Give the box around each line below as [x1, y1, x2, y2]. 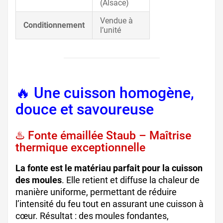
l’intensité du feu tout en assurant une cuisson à [15, 199, 204, 210]
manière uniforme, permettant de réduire [15, 187, 177, 198]
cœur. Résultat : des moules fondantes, [15, 211, 169, 222]
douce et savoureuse [15, 101, 154, 118]
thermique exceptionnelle [15, 141, 145, 154]
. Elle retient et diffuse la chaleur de [62, 175, 200, 186]
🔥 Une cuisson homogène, [15, 84, 194, 102]
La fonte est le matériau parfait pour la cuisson [15, 163, 203, 174]
